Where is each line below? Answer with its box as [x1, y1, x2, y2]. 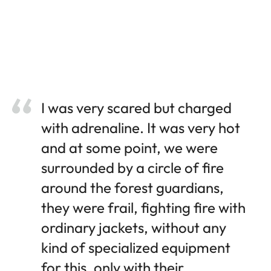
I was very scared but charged [41, 99, 232, 117]
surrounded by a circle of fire [41, 158, 224, 177]
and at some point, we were [41, 139, 218, 157]
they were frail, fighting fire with [41, 198, 246, 217]
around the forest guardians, [41, 178, 224, 197]
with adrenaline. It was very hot [41, 119, 240, 137]
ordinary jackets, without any [41, 218, 226, 237]
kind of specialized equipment [41, 238, 230, 257]
